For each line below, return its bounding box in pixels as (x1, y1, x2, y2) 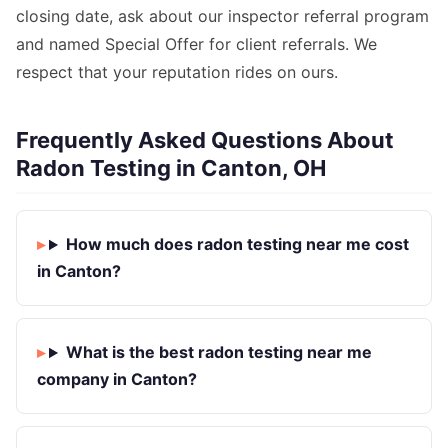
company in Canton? (37, 369, 197, 390)
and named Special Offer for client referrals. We (16, 34, 377, 55)
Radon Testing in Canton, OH (16, 155, 326, 182)
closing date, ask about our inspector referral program (16, 6, 429, 27)
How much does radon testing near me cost (65, 234, 409, 255)
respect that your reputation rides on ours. (16, 62, 338, 83)
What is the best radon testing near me (65, 342, 372, 363)
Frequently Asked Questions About (16, 127, 394, 154)
